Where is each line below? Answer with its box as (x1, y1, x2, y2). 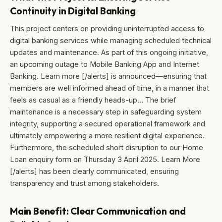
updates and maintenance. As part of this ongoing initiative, (10, 48, 208, 57)
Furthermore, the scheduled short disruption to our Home (10, 143, 203, 152)
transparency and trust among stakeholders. (10, 179, 159, 188)
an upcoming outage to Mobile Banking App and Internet (10, 60, 199, 69)
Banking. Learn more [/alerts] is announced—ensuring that (10, 72, 207, 81)
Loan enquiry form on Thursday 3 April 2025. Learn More (10, 155, 200, 164)
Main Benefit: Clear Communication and (10, 205, 186, 218)
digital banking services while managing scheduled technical (10, 36, 212, 45)
